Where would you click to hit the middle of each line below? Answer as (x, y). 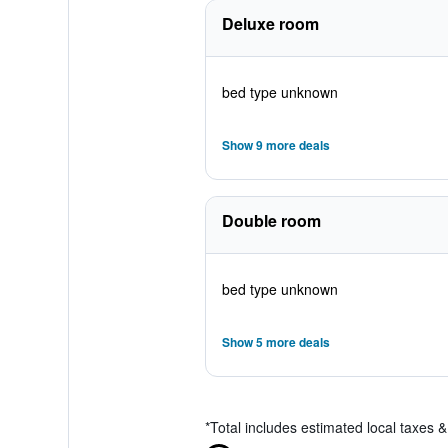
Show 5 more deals (275, 342)
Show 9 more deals (275, 145)
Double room (271, 220)
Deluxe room (270, 23)
